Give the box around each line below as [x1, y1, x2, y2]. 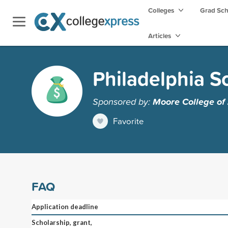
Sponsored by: [93, 94, 153, 108]
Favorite [113, 115, 144, 127]
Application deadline [32, 202, 98, 211]
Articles [148, 31, 173, 41]
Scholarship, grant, [32, 218, 92, 226]
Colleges [148, 5, 174, 15]
